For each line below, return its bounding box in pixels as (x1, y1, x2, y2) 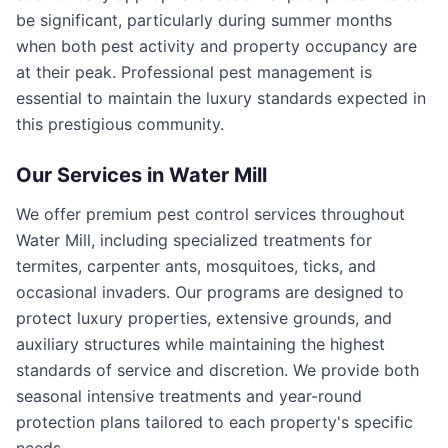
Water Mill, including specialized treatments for (16, 230, 372, 250)
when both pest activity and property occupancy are (16, 36, 417, 56)
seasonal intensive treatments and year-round (16, 386, 362, 406)
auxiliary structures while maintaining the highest (16, 334, 385, 354)
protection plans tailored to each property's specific (16, 412, 413, 432)
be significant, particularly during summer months (16, 10, 392, 30)
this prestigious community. (16, 114, 224, 134)
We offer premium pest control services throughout (16, 204, 405, 224)
